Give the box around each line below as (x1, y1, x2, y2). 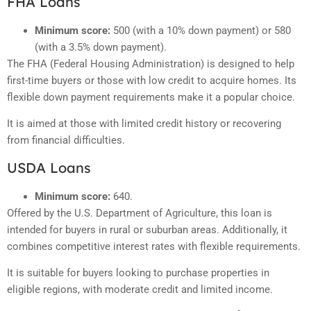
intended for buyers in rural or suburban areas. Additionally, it (7, 223, 287, 236)
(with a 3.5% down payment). (35, 41, 167, 54)
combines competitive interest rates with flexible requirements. (7, 239, 301, 253)
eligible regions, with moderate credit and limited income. (7, 283, 273, 296)
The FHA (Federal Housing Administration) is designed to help (7, 58, 294, 71)
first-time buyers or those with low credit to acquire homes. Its (7, 74, 296, 87)
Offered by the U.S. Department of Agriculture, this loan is (7, 206, 272, 219)
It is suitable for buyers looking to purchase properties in (7, 267, 269, 280)
